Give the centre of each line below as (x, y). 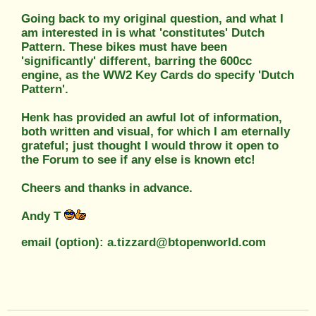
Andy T (43, 216)
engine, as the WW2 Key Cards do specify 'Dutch (158, 75)
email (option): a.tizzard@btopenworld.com (144, 242)
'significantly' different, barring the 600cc (136, 61)
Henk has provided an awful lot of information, (152, 117)
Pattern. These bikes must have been (124, 47)
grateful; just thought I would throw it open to (150, 145)
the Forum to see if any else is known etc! (138, 159)
